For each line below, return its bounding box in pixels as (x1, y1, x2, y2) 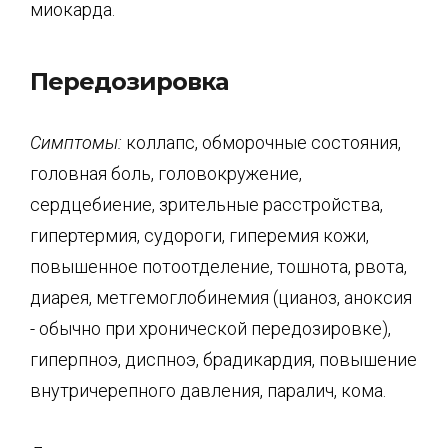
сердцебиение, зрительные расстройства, (30, 194, 383, 215)
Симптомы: (30, 132, 122, 153)
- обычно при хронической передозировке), (30, 318, 391, 339)
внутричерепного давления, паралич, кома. (30, 380, 386, 401)
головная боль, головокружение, (30, 163, 302, 184)
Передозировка (30, 67, 228, 96)
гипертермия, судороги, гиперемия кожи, (30, 225, 369, 246)
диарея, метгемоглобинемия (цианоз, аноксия (30, 287, 412, 308)
